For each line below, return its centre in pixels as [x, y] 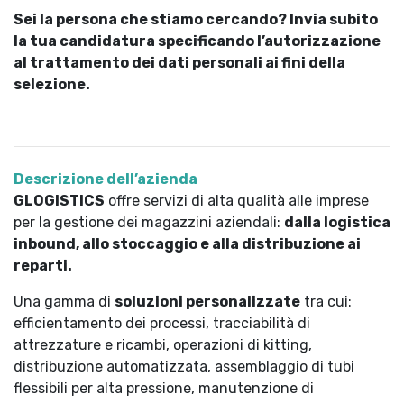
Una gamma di [64, 302]
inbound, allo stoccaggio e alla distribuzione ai [187, 244]
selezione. [52, 84]
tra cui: [326, 302]
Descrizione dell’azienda [106, 179]
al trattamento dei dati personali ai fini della [179, 63]
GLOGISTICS [59, 201]
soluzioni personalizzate [207, 302]
